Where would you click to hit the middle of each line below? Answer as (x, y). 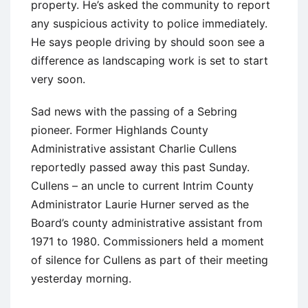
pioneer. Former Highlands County (120, 130)
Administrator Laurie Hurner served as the (140, 204)
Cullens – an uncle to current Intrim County (142, 185)
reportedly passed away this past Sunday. (140, 167)
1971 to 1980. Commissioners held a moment (147, 241)
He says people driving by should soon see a (148, 42)
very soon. (58, 79)
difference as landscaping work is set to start (150, 60)
